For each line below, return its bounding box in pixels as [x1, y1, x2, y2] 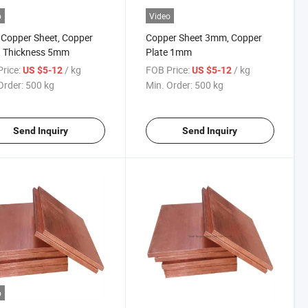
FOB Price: [145, 63, 190, 76]
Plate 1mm [145, 45, 192, 58]
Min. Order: [145, 78, 192, 91]
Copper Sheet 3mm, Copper [145, 30, 262, 44]
